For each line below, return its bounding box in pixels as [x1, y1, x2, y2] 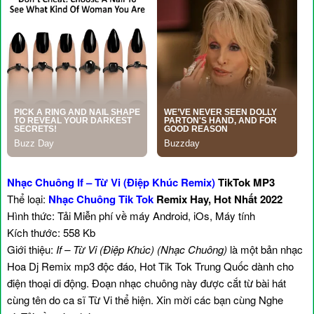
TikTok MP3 [215, 175, 275, 191]
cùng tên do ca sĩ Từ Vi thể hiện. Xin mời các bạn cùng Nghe [7, 292, 283, 308]
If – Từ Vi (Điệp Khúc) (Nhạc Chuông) [56, 242, 227, 257]
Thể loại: [7, 191, 48, 207]
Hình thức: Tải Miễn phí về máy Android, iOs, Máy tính [7, 208, 255, 224]
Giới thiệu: [7, 242, 56, 257]
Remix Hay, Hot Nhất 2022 [153, 191, 282, 207]
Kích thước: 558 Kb [7, 225, 95, 240]
